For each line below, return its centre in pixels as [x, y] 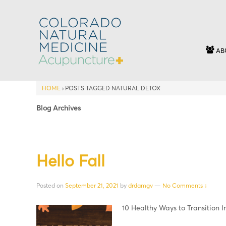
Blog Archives [59, 107]
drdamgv [140, 186]
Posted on [51, 186]
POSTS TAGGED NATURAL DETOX [113, 88]
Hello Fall [71, 160]
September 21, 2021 [92, 186]
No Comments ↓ [185, 186]
